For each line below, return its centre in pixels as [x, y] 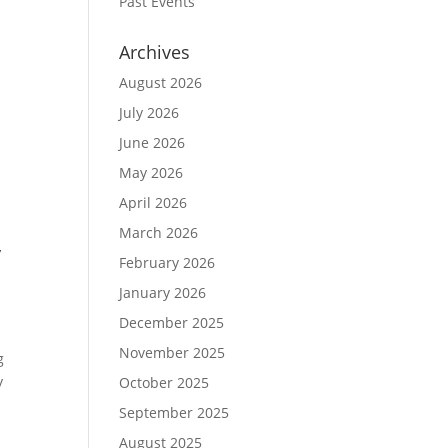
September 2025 [174, 412]
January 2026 [163, 292]
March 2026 [159, 232]
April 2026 [153, 202]
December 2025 [172, 322]
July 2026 [149, 112]
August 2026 [161, 82]
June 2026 [152, 142]
